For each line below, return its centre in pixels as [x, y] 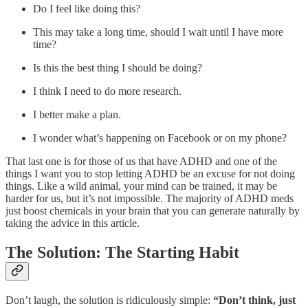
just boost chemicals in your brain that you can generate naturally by [153, 211]
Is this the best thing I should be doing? [118, 68]
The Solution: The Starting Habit [122, 253]
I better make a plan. [77, 115]
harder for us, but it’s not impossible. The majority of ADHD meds [150, 199]
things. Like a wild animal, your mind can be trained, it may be [141, 186]
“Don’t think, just [254, 300]
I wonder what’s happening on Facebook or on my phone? [160, 138]
